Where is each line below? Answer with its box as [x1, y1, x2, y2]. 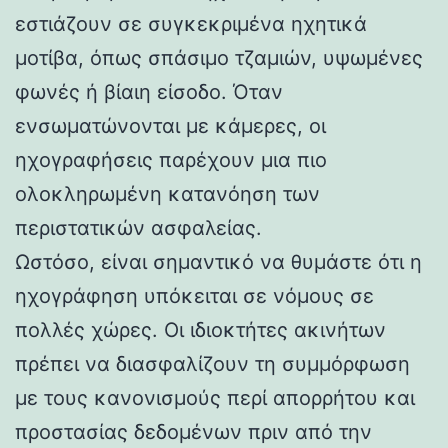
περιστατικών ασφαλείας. [15, 215, 262, 240]
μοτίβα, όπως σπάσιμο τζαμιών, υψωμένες [15, 45, 423, 70]
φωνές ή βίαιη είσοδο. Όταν [15, 79, 283, 104]
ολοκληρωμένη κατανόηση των [15, 181, 320, 206]
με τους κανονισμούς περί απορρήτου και [15, 385, 415, 410]
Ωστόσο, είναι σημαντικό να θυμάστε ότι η [15, 249, 422, 274]
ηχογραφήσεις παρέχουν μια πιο [15, 147, 327, 172]
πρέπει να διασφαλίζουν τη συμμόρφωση [15, 351, 410, 376]
